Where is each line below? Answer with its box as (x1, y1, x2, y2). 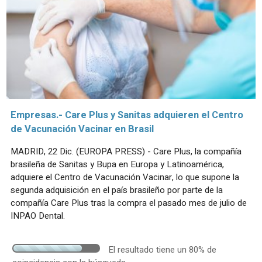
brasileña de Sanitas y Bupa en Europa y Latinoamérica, (11, 157, 224, 171)
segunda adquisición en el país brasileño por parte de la (11, 183, 223, 196)
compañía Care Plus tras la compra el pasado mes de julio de (11, 196, 247, 209)
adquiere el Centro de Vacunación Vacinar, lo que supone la (11, 170, 239, 184)
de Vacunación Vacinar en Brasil (11, 122, 154, 136)
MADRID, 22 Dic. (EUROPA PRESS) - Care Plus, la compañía (11, 144, 242, 158)
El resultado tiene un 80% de (108, 243, 216, 256)
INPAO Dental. (11, 209, 65, 222)
